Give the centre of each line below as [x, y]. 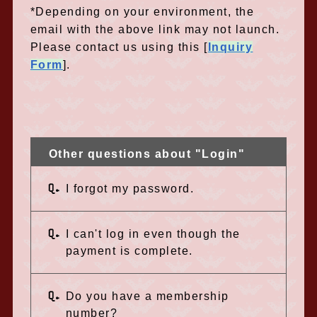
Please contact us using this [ [119, 47]
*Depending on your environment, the [142, 12]
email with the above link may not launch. [155, 29]
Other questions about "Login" [147, 154]
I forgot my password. [130, 189]
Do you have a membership [147, 296]
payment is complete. [129, 251]
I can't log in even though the [153, 234]
